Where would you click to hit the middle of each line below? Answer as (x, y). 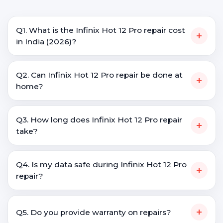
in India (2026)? (46, 42)
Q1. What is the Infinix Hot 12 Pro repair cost (101, 30)
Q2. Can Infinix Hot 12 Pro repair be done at (99, 75)
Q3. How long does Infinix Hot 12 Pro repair (99, 120)
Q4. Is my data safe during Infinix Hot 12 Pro (101, 165)
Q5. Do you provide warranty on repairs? (94, 212)
